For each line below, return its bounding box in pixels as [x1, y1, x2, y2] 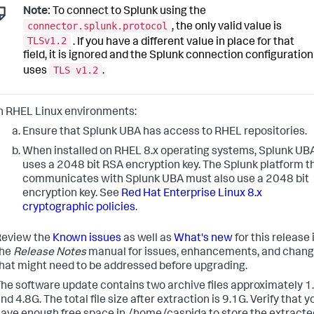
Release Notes [13, 247, 86, 259]
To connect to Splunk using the [50, 6, 206, 18]
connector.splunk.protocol [27, 20, 168, 32]
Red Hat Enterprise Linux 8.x [121, 189, 262, 200]
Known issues [53, 233, 121, 245]
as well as [121, 233, 174, 245]
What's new [174, 233, 233, 245]
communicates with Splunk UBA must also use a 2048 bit [22, 175, 309, 186]
